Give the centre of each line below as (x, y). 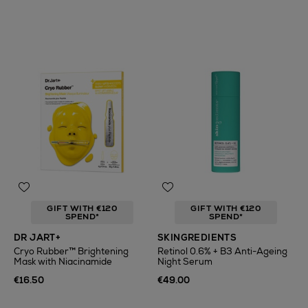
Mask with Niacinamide (63, 262)
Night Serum (185, 262)
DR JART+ (37, 238)
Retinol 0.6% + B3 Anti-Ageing (222, 251)
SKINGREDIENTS (197, 238)
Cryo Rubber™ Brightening (71, 251)
